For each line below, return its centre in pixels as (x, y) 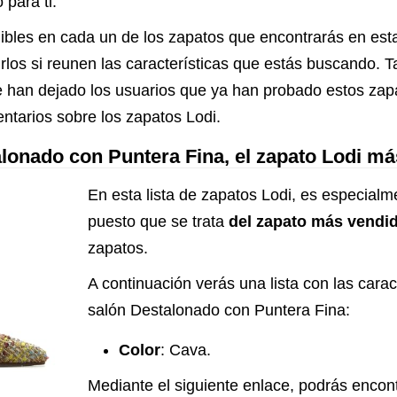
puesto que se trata (158, 222)
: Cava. (186, 350)
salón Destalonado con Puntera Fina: (219, 310)
